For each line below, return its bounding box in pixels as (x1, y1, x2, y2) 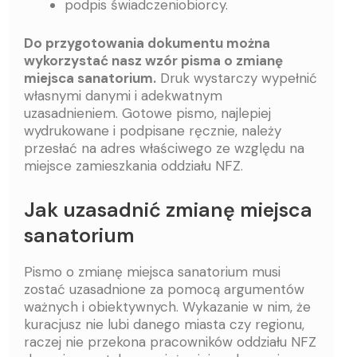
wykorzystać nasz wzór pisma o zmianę (24, 51, 283, 69)
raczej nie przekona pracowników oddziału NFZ (24, 332, 316, 351)
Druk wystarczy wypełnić (156, 69, 317, 87)
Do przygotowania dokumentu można (24, 33, 270, 52)
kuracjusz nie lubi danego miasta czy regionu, (24, 315, 304, 333)
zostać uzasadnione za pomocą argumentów (24, 280, 304, 298)
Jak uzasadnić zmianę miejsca (24, 197, 312, 224)
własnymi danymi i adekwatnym (24, 86, 222, 104)
